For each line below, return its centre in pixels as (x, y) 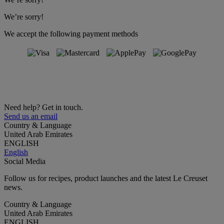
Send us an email (31, 116)
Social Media (25, 161)
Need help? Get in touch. (43, 107)
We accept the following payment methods (71, 33)
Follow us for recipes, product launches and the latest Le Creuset (106, 178)
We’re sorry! (24, 16)
